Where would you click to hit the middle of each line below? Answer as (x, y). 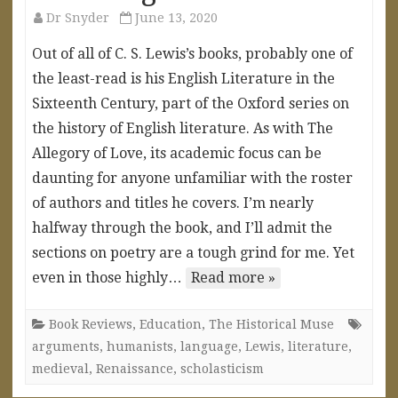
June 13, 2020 (176, 17)
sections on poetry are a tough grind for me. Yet (193, 252)
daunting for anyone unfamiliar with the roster (192, 178)
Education (171, 324)
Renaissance (135, 368)
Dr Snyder (78, 17)
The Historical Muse (271, 324)
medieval (60, 368)
